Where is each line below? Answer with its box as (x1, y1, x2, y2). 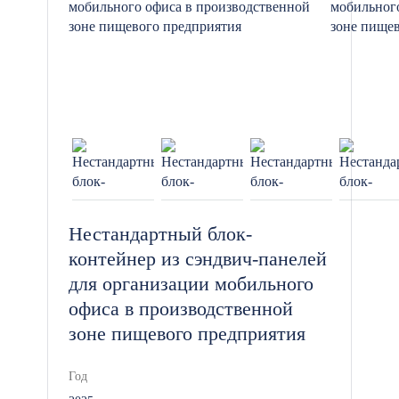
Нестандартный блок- (69, 223, 252, 245)
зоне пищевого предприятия (69, 322, 305, 345)
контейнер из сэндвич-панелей (69, 248, 327, 270)
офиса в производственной (69, 297, 293, 320)
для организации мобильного (69, 273, 313, 295)
